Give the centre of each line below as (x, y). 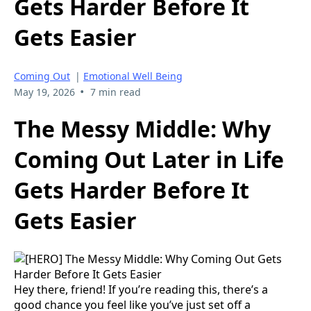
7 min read (115, 92)
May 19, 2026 (44, 92)
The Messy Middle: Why (142, 129)
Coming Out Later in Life (149, 160)
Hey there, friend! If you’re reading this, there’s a (141, 289)
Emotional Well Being (133, 76)
